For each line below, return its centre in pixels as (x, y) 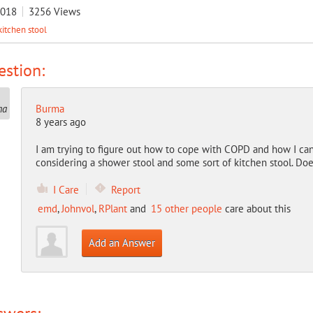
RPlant (112, 209)
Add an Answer (122, 243)
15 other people (186, 209)
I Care (66, 190)
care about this (256, 209)
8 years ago (60, 122)
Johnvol (78, 209)
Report (125, 190)
